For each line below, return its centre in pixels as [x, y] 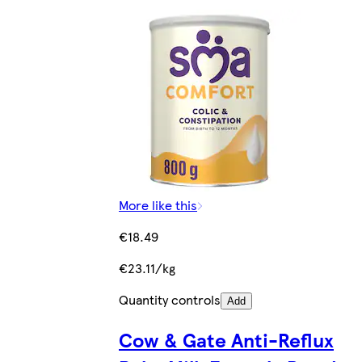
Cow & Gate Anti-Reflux [226, 339]
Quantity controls [170, 299]
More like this [158, 204]
